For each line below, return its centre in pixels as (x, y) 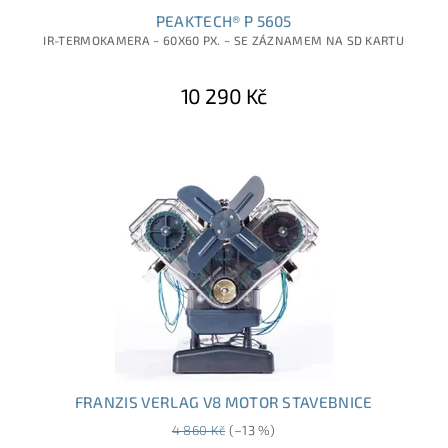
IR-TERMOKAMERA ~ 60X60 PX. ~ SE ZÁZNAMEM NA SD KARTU (224, 40)
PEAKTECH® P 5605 (223, 21)
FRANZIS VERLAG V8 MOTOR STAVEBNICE (223, 402)
